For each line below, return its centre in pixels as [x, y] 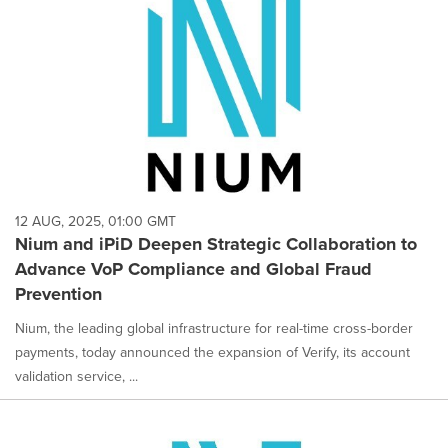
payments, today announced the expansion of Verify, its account [212, 353]
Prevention [58, 294]
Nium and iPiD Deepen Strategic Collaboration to [216, 244]
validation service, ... [76, 377]
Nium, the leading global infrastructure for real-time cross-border [214, 329]
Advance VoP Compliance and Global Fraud [193, 269]
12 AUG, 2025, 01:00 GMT [95, 222]
